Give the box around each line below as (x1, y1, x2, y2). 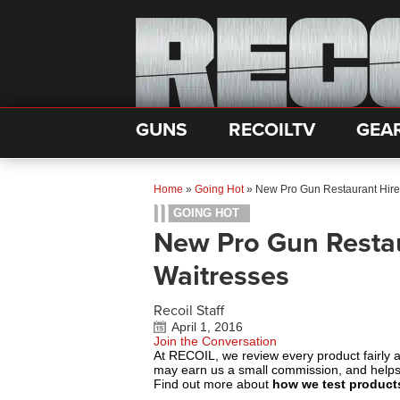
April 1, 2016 (171, 320, 243, 334)
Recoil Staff (154, 302, 224, 320)
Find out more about (154, 377, 272, 391)
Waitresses (154, 260, 289, 293)
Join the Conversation (154, 334, 277, 348)
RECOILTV (229, 119, 315, 141)
